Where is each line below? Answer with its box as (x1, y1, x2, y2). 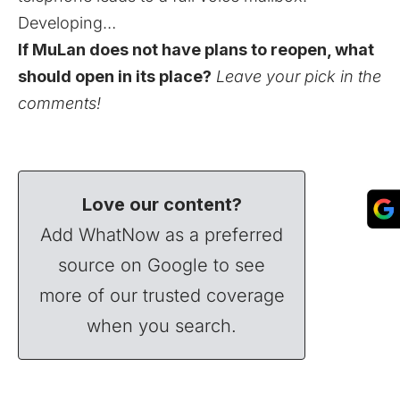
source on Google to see (58, 254, 266, 276)
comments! (18, 93, 101, 112)
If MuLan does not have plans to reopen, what (18, 39, 374, 59)
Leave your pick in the (216, 66, 381, 86)
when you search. (87, 314, 237, 337)
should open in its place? (18, 66, 212, 86)
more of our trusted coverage (38, 284, 285, 306)
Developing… (18, 12, 116, 32)
